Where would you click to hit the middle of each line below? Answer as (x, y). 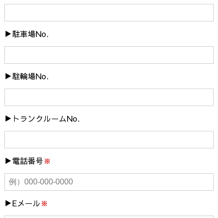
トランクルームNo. (46, 118)
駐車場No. (30, 33)
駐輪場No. (30, 76)
